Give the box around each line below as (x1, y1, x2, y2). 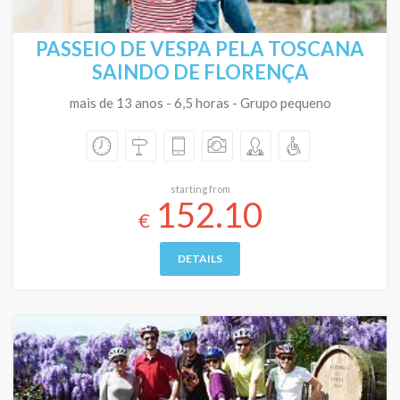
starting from (170, 183, 230, 195)
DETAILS (178, 252, 222, 265)
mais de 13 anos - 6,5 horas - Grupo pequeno (69, 95, 331, 111)
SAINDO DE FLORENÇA (91, 60, 309, 84)
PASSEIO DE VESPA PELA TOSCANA (36, 37, 364, 61)
